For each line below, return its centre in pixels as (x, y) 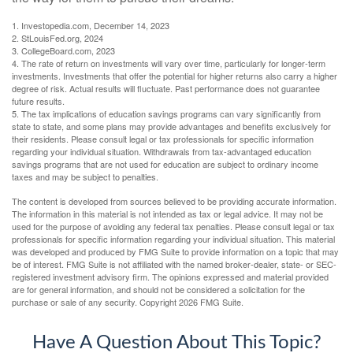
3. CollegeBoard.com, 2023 (63, 51)
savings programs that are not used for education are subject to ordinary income (165, 164)
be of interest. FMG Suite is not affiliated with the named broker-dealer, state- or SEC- (174, 264)
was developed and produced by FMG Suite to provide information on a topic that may (175, 252)
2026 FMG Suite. (211, 302)
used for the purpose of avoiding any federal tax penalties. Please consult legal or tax (173, 227)
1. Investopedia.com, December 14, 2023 (91, 26)
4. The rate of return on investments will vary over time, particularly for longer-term (169, 63)
